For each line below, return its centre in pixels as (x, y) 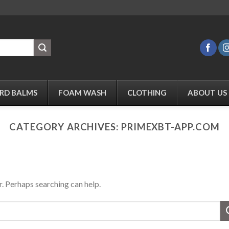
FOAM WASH (82, 93)
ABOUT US (207, 93)
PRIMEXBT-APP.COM (170, 127)
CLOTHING (147, 93)
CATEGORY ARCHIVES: (65, 127)
